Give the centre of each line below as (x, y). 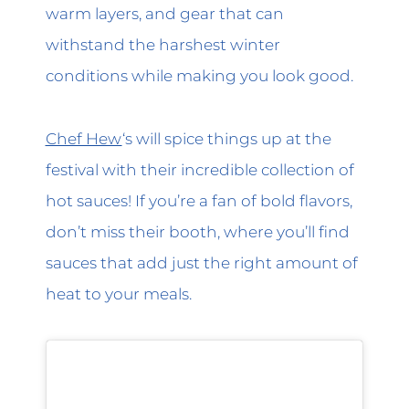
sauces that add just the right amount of (201, 262)
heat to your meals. (118, 293)
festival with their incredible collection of (199, 169)
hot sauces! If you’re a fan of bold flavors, (199, 200)
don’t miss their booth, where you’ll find (197, 231)
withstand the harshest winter (163, 45)
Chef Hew (84, 138)
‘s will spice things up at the (226, 138)
